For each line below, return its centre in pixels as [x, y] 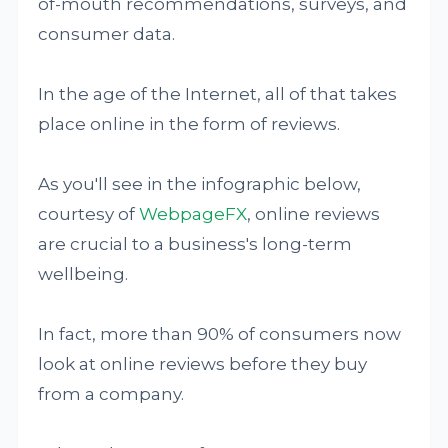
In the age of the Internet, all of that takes [218, 93]
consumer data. [107, 33]
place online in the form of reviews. [189, 123]
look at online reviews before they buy [203, 363]
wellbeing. [83, 273]
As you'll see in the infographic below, [200, 183]
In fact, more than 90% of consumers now [220, 333]
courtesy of [89, 213]
